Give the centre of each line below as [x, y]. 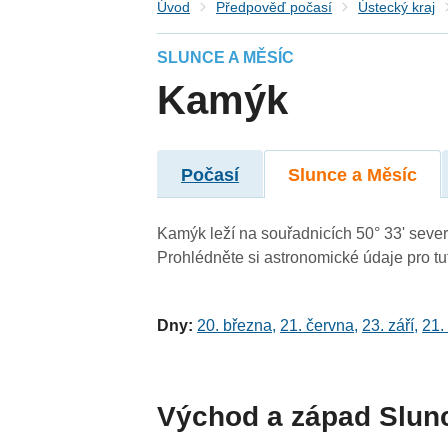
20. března [235, 326]
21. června [317, 326]
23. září [388, 326]
